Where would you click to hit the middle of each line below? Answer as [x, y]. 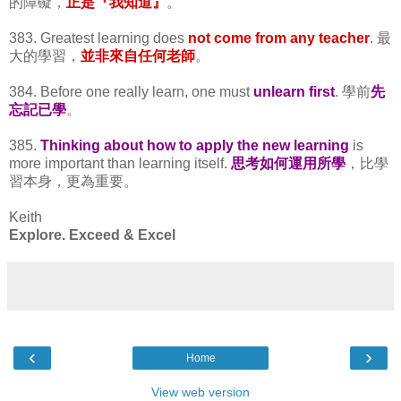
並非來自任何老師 [138, 55]
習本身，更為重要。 [73, 181]
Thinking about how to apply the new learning [195, 145]
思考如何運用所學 [288, 163]
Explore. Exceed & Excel [92, 235]
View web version [200, 392]
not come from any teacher [279, 38]
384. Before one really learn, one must [131, 91]
